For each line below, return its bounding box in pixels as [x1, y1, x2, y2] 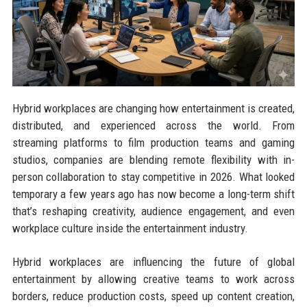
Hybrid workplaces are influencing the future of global [12, 254, 295, 269]
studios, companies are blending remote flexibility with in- [12, 152, 295, 167]
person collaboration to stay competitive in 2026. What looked [12, 169, 295, 184]
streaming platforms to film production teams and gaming [12, 135, 295, 149]
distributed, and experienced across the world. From [12, 118, 295, 132]
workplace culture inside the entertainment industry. [12, 221, 248, 235]
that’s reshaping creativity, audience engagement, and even [12, 204, 295, 218]
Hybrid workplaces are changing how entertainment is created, [12, 101, 295, 115]
